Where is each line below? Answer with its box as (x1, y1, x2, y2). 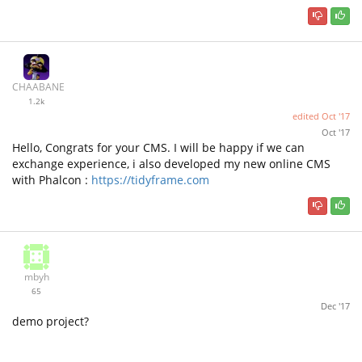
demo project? (12, 313, 89, 329)
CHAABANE (12, 81, 65, 94)
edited (293, 110, 322, 123)
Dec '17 (321, 299, 350, 312)
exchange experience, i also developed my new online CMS (12, 156, 330, 172)
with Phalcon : (12, 172, 91, 188)
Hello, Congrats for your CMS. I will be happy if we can (12, 140, 305, 156)
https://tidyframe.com (91, 172, 209, 188)
